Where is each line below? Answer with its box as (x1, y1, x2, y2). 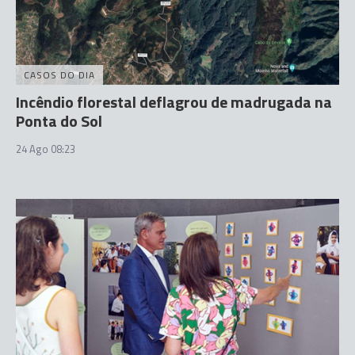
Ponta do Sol (16, 108, 102, 133)
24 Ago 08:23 (16, 140, 75, 157)
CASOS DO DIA (24, 67, 95, 82)
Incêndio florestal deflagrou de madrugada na (16, 89, 332, 114)
